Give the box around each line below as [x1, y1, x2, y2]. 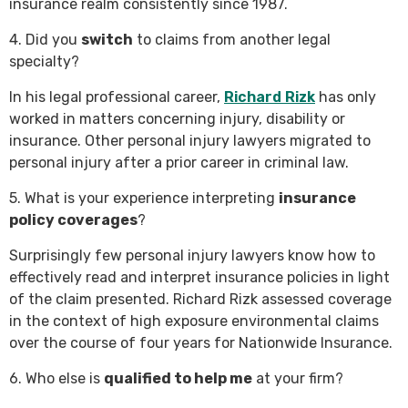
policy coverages [9, 211, 138, 229]
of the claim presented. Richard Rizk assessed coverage [9, 291, 392, 309]
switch [81, 31, 133, 49]
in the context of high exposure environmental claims [9, 312, 379, 331]
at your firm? [252, 370, 343, 388]
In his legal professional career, [9, 88, 224, 107]
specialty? [9, 53, 79, 71]
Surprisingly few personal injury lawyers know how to [9, 247, 375, 265]
